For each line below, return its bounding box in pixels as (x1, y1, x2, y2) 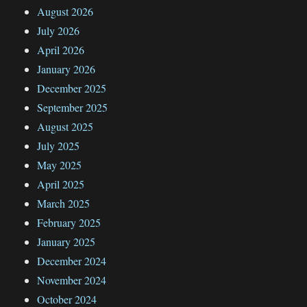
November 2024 (37, 272, 107, 287)
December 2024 (37, 253, 107, 268)
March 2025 (37, 195, 90, 210)
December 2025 (37, 80, 107, 95)
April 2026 (37, 42, 85, 57)
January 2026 (37, 61, 96, 76)
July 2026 (37, 23, 80, 38)
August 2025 (37, 119, 94, 134)
